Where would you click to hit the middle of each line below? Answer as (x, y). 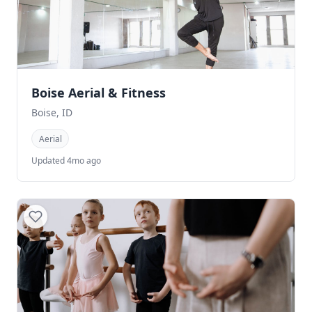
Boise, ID (52, 113)
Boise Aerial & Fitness (99, 93)
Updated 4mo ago (66, 160)
